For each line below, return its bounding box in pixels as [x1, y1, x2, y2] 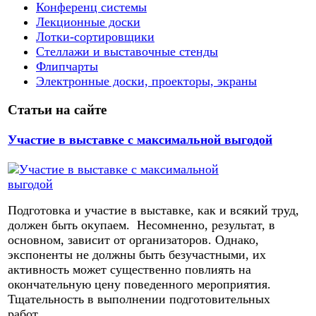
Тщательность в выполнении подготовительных [8, 292, 270, 307]
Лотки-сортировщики [36, 29, 154, 44]
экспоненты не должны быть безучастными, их [8, 248, 266, 262]
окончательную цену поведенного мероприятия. [8, 277, 274, 292]
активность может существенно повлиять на [8, 262, 251, 277]
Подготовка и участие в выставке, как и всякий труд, [8, 203, 299, 218]
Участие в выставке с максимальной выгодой [8, 132, 272, 147]
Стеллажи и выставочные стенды [36, 44, 218, 59]
